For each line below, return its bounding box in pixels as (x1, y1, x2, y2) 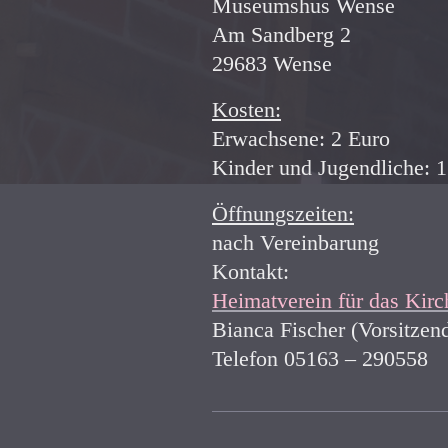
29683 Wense (212, 51, 332, 77)
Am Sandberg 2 (212, 22, 351, 48)
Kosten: (212, 97, 281, 123)
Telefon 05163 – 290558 (212, 346, 428, 372)
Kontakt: (212, 259, 289, 285)
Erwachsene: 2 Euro (212, 126, 390, 152)
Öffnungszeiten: (212, 201, 354, 227)
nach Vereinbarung (212, 230, 379, 256)
